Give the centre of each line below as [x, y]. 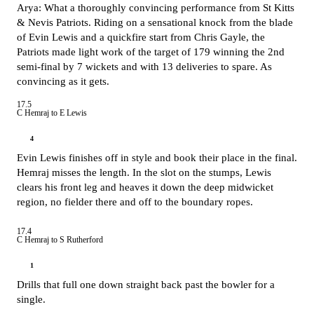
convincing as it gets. [64, 81]
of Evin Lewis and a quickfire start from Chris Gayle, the [141, 37]
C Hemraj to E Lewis [52, 113]
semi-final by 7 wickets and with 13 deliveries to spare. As [144, 67]
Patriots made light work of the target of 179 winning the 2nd [151, 52]
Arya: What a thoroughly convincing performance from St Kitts [156, 8]
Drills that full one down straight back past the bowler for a [146, 285]
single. [33, 299]
